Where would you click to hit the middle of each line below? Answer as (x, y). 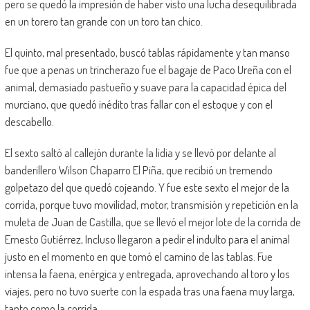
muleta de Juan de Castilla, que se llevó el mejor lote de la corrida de (153, 221)
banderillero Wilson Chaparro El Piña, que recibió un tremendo (138, 170)
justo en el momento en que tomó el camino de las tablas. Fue (138, 256)
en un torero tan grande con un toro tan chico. (103, 21)
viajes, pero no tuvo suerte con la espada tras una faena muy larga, (149, 291)
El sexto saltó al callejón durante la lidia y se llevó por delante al (140, 152)
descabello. (29, 121)
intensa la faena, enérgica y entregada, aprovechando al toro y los (147, 273)
